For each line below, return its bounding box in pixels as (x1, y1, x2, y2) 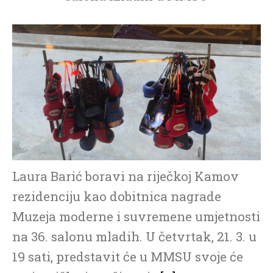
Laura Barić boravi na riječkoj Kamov (12, 167, 239, 185)
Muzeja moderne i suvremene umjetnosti (12, 207, 260, 225)
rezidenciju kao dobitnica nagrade (12, 187, 221, 205)
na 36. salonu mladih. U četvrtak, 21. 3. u (12, 227, 257, 245)
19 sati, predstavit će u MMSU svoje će (12, 247, 243, 265)
